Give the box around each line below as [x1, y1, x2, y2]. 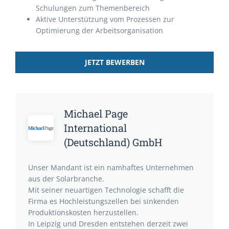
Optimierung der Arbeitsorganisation [36, 26, 163, 35]
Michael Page [64, 107, 128, 120]
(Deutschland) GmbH [64, 135, 162, 149]
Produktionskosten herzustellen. [28, 208, 139, 217]
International [64, 121, 127, 134]
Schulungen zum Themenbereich [36, 3, 150, 13]
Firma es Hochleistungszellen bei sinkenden [28, 196, 179, 206]
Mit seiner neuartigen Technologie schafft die [28, 185, 184, 195]
